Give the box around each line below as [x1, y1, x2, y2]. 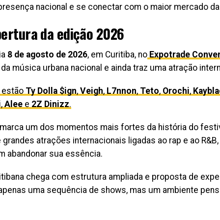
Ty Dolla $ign [26, 86, 77, 96]
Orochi [163, 86, 190, 96]
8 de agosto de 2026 [7, 50, 87, 59]
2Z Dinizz [31, 99, 69, 109]
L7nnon [107, 86, 137, 96]
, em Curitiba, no [87, 50, 147, 59]
